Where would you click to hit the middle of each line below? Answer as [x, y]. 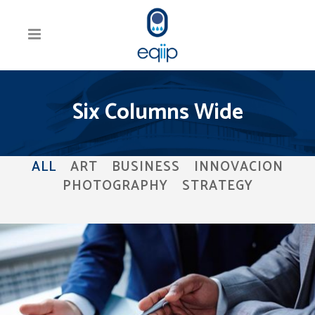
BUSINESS [146, 167]
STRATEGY [217, 186]
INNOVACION [239, 167]
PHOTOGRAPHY [115, 186]
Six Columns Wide [157, 113]
